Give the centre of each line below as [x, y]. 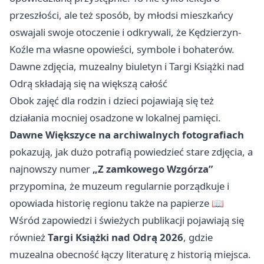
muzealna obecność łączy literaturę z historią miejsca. [130, 255]
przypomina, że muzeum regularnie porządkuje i [119, 186]
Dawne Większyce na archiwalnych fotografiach [127, 135]
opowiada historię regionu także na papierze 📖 [117, 203]
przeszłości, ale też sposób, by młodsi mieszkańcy [121, 15]
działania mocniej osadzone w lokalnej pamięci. [115, 118]
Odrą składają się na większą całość [88, 84]
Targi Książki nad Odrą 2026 [115, 237]
